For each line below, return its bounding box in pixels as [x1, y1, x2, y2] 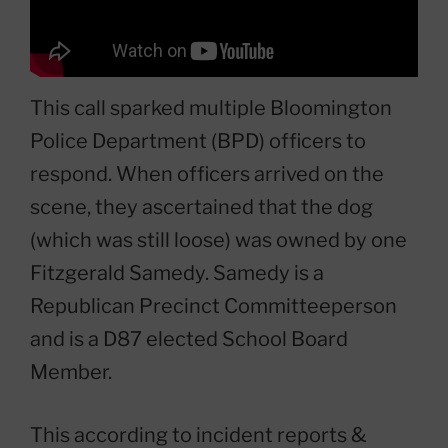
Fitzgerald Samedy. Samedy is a [30, 261, 324, 286]
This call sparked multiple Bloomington [30, 96, 392, 121]
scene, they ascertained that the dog [30, 195, 373, 220]
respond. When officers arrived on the [30, 162, 384, 187]
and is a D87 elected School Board [30, 327, 348, 352]
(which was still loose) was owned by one [30, 228, 407, 253]
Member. [30, 360, 112, 385]
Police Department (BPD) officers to [30, 129, 366, 154]
